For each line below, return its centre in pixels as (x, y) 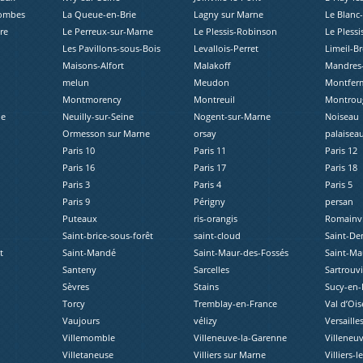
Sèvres (76, 287)
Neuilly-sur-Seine (98, 117)
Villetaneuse (88, 355)
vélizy (205, 321)
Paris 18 (341, 168)
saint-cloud (217, 236)
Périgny (209, 202)
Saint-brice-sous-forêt (108, 236)
